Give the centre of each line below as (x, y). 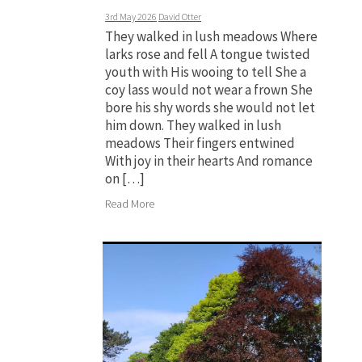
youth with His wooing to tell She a (206, 72)
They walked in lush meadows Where (211, 37)
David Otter (180, 17)
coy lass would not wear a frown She (209, 90)
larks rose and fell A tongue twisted (208, 55)
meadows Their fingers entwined (200, 143)
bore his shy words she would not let (210, 108)
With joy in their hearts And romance (209, 161)
